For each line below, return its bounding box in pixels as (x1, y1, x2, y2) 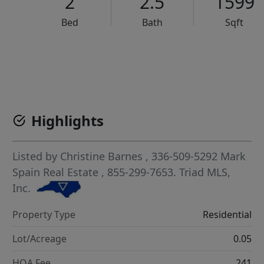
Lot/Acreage (12, 232, 67, 246)
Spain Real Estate (12, 165, 102, 180)
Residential (202, 208, 252, 222)
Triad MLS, (179, 165, 231, 180)
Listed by (12, 149, 61, 164)
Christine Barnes (60, 149, 143, 164)
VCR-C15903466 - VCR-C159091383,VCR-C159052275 (72, 54, 247, 64)
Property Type (12, 208, 76, 222)
